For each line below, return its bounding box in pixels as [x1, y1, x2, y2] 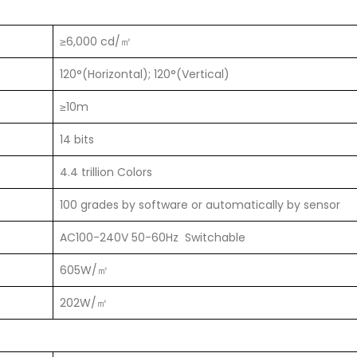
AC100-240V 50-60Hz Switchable [60, 229, 245, 246]
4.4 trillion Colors [60, 164, 152, 181]
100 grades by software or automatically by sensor [60, 197, 340, 214]
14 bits [60, 131, 94, 148]
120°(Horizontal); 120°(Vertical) [60, 66, 229, 83]
